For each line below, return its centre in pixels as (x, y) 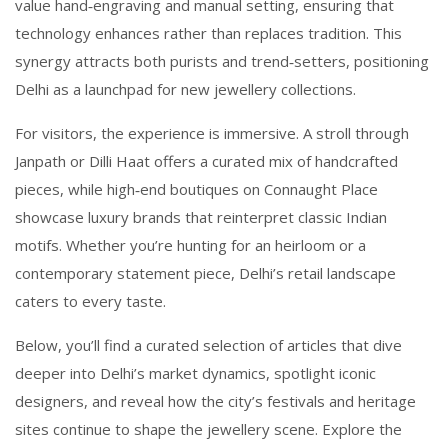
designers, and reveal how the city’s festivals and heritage (215, 401)
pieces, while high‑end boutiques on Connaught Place (196, 189)
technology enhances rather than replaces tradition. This (208, 33)
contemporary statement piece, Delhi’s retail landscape (205, 273)
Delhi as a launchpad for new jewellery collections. (185, 89)
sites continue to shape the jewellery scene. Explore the (208, 429)
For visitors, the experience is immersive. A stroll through (212, 133)
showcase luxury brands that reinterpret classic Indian (201, 217)
